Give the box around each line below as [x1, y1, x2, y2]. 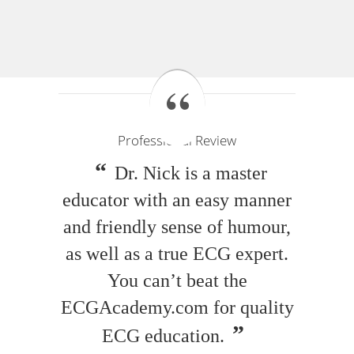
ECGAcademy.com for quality [60, 297, 294, 318]
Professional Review [118, 131, 236, 150]
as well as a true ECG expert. [66, 243, 288, 265]
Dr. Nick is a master [115, 163, 267, 184]
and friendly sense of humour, [63, 217, 291, 238]
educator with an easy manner [62, 190, 292, 211]
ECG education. [102, 326, 224, 347]
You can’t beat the [107, 270, 247, 292]
